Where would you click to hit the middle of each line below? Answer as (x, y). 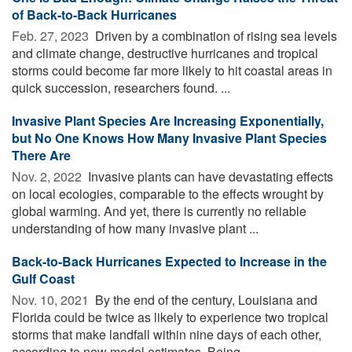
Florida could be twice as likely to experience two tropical (170, 317)
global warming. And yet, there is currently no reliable (159, 211)
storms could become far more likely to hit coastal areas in (172, 70)
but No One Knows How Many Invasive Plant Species (169, 137)
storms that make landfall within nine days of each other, (167, 334)
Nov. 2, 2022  (48, 176)
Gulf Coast (43, 278)
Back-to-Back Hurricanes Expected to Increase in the (169, 261)
